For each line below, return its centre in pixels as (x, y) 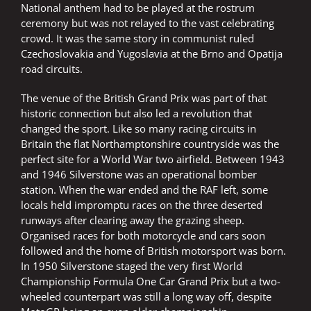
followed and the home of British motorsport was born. (153, 251)
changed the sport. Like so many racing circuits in (138, 129)
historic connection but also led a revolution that (136, 114)
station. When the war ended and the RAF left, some (144, 190)
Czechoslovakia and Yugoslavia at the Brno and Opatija (152, 54)
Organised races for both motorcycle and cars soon (143, 236)
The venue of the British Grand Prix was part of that (144, 98)
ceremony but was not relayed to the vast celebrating (148, 23)
